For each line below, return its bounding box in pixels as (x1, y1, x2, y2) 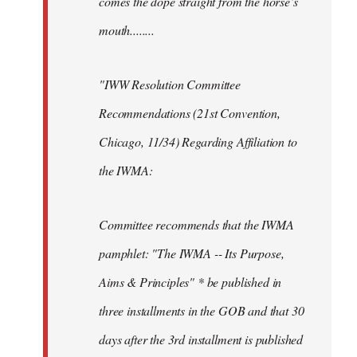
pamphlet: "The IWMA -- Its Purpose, (99, 244, 284, 261)
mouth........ (99, 21, 155, 38)
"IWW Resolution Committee (99, 75, 241, 92)
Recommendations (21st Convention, (99, 104, 280, 121)
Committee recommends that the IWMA (99, 215, 294, 233)
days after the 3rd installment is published (99, 330, 304, 347)
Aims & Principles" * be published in (99, 273, 282, 290)
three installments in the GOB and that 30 (99, 301, 304, 319)
